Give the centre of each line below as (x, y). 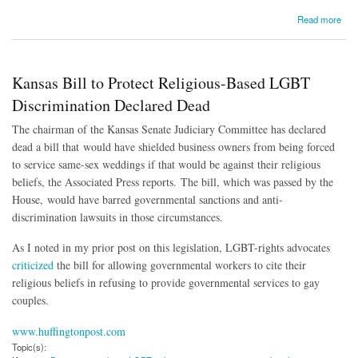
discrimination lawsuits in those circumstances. (117, 217)
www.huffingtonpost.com (69, 332)
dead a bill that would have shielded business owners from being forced (173, 146)
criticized (33, 265)
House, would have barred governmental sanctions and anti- (147, 199)
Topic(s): (29, 347)
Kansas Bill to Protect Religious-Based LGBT (161, 82)
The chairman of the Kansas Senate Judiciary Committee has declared (169, 129)
